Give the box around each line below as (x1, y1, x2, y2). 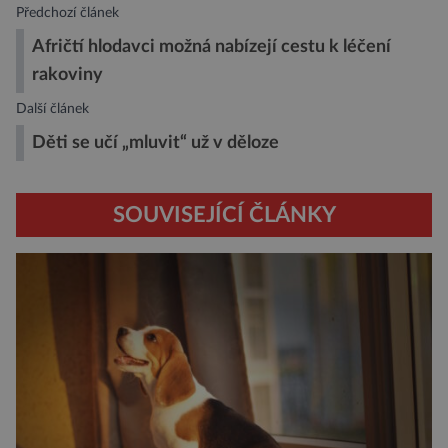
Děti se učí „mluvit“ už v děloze (32, 134, 279, 152)
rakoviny (32, 66, 103, 84)
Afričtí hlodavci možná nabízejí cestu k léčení (32, 38, 391, 56)
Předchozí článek (16, 5, 119, 21)
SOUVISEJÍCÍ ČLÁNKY (112, 204, 336, 227)
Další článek (16, 101, 89, 117)
